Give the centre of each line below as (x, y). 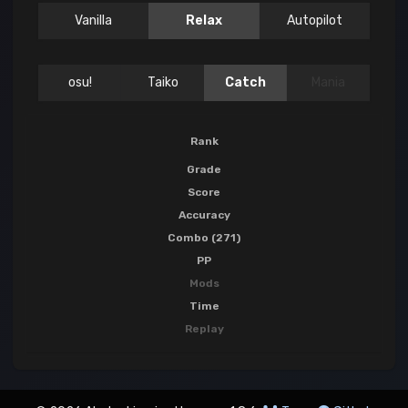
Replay (204, 329)
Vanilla (94, 21)
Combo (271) (204, 238)
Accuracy (204, 215)
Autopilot (314, 21)
